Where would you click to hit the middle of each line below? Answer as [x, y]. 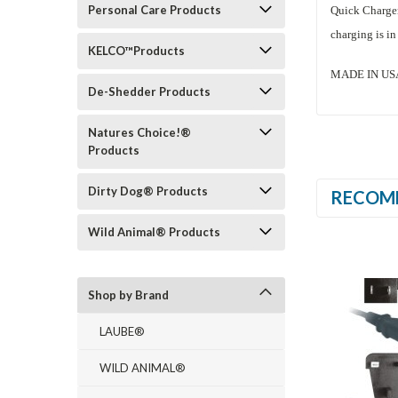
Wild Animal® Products [154, 232]
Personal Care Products [155, 10]
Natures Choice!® [139, 132]
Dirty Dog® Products [148, 191]
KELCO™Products [136, 51]
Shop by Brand [128, 295]
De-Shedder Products [149, 92]
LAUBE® [122, 331]
